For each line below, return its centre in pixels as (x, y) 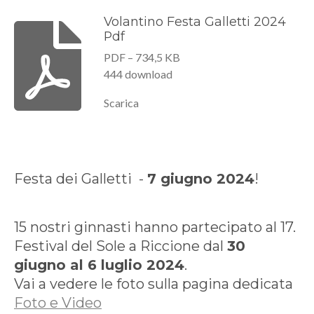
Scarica (121, 103)
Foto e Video (58, 302)
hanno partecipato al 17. (215, 227)
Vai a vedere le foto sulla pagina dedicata (153, 284)
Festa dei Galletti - (81, 178)
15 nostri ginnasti (74, 227)
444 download (138, 74)
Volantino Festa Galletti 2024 (194, 21)
